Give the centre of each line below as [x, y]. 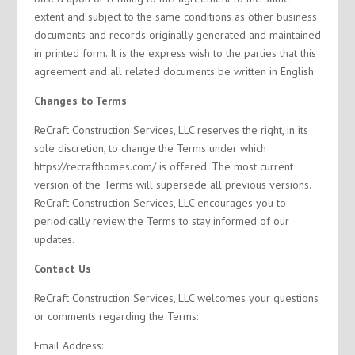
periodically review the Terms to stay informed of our [161, 221]
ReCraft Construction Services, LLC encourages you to [160, 203]
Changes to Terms [80, 101]
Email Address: [68, 345]
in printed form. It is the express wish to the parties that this [175, 53]
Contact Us [62, 269]
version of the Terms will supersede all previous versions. [172, 185]
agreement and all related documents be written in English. [175, 71]
